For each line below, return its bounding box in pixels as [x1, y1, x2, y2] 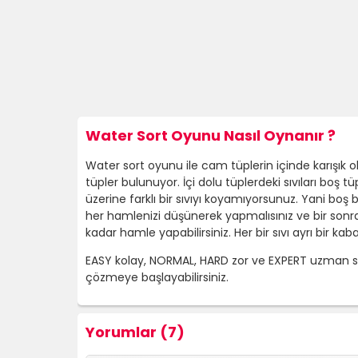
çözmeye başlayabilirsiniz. [86, 269, 229, 285]
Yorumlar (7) [86, 322, 185, 342]
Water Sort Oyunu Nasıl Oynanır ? [86, 125, 336, 145]
